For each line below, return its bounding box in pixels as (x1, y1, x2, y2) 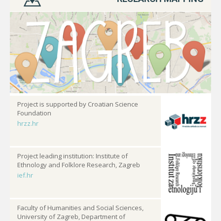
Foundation (17, 109, 51, 118)
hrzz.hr (17, 119, 38, 128)
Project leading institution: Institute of (17, 151, 128, 161)
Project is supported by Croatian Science (17, 100, 138, 109)
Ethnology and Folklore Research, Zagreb (17, 160, 140, 170)
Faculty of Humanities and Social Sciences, (17, 203, 144, 213)
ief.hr (17, 171, 33, 180)
